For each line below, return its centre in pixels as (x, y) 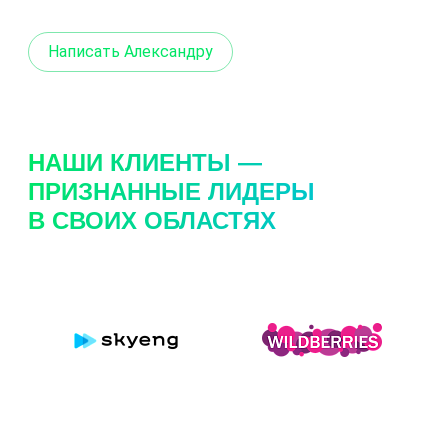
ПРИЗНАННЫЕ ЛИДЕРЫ (171, 192)
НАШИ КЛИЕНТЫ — (145, 163)
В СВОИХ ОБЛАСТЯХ (152, 221)
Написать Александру (130, 52)
